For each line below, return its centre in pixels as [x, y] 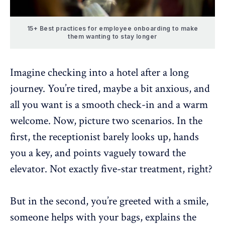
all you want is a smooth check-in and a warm [109, 105]
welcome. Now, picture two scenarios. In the [106, 121]
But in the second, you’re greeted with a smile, [109, 201]
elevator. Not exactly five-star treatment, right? [111, 169]
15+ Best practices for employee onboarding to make [113, 29]
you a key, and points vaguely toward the [98, 153]
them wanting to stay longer [113, 37]
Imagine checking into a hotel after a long [99, 73]
